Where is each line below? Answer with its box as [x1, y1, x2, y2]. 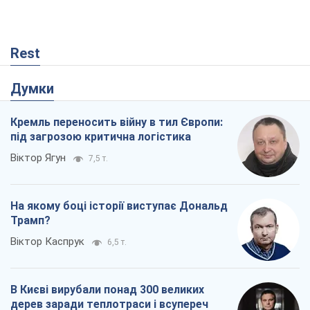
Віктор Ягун [10, 151, 66, 164]
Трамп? [10, 213, 51, 227]
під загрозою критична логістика [10, 129, 191, 143]
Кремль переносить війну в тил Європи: [10, 115, 223, 129]
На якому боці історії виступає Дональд [10, 199, 228, 212]
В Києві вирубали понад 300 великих [10, 282, 204, 296]
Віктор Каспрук [10, 235, 84, 248]
